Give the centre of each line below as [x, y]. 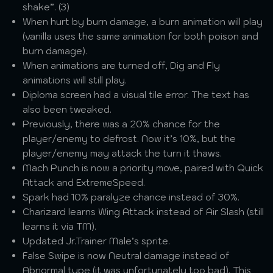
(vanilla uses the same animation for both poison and [141, 36]
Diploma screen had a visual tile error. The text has [136, 95]
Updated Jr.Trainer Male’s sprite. [97, 241]
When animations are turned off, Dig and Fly [122, 66]
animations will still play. [75, 80]
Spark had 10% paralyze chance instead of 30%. [131, 197]
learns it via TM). [60, 226]
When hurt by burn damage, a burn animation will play [143, 22]
